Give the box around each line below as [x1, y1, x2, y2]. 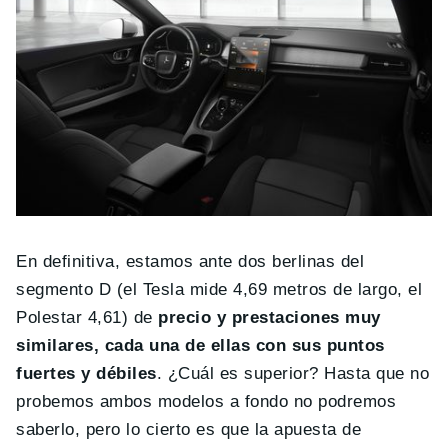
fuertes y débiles [16, 364, 157, 384]
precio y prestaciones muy [158, 308, 381, 328]
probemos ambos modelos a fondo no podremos [16, 392, 397, 412]
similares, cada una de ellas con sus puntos [16, 336, 385, 356]
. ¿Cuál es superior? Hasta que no [156, 364, 430, 384]
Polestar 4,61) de [16, 308, 159, 328]
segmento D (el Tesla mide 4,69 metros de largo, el [16, 280, 423, 300]
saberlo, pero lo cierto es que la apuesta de [16, 420, 362, 440]
